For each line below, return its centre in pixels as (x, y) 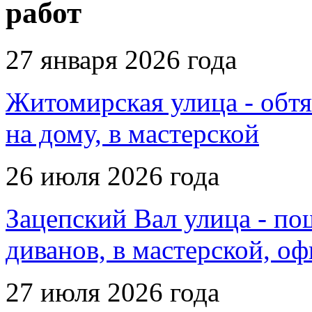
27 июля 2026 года (112, 292)
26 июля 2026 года (112, 176)
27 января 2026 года (121, 60)
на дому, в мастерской (132, 134)
